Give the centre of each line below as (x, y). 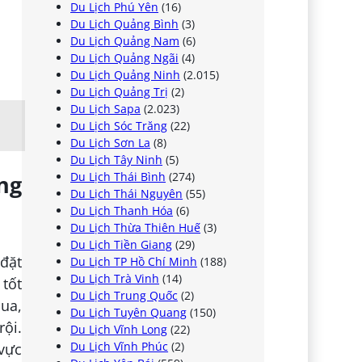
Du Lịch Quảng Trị (120, 91)
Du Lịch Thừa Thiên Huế (136, 227)
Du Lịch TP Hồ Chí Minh (134, 261)
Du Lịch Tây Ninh (117, 159)
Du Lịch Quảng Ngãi (125, 57)
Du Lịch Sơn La (111, 142)
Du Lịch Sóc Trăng (119, 125)
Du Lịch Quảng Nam (125, 40)
